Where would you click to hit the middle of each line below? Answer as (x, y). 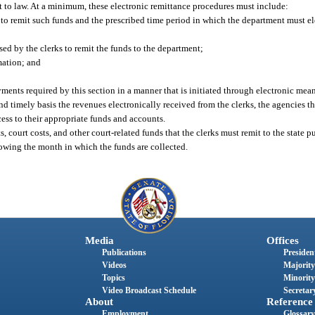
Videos (114, 265)
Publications (124, 253)
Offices (282, 241)
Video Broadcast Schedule (149, 291)
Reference (289, 302)
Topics (113, 278)
